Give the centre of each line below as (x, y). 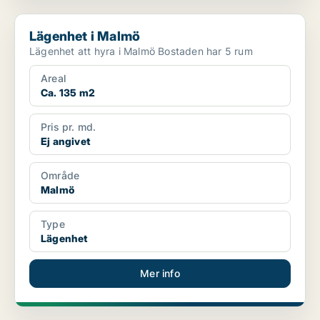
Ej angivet (65, 141)
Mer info (160, 274)
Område (60, 176)
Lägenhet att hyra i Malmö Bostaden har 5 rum (205, 51)
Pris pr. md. (69, 127)
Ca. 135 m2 (68, 93)
